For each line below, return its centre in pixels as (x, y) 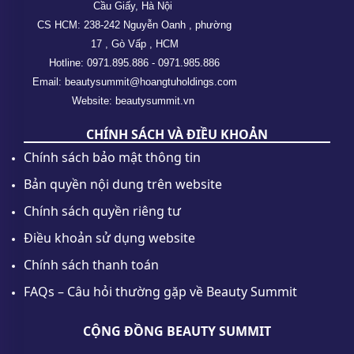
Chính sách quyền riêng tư (102, 211)
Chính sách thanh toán (91, 264)
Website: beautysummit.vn (134, 100)
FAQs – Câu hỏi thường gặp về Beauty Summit (160, 291)
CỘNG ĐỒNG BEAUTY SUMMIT (177, 331)
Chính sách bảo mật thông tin (112, 157)
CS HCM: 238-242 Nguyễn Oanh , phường (134, 24)
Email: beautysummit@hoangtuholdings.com (134, 81)
